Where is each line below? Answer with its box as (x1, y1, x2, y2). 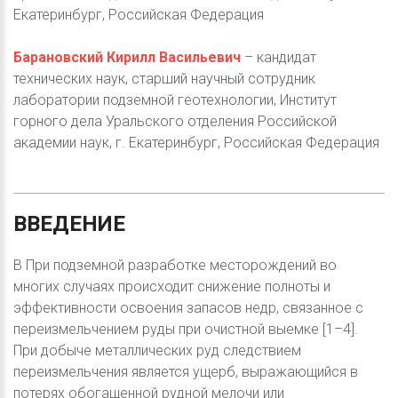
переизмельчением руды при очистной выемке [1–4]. (13, 321, 358, 338)
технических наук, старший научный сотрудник (13, 70, 315, 88)
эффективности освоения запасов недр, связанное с (13, 299, 363, 317)
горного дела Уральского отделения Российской (13, 113, 337, 131)
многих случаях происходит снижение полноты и (13, 278, 330, 296)
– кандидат (241, 49, 316, 67)
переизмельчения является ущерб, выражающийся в (13, 363, 358, 381)
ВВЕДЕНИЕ (13, 211, 125, 237)
